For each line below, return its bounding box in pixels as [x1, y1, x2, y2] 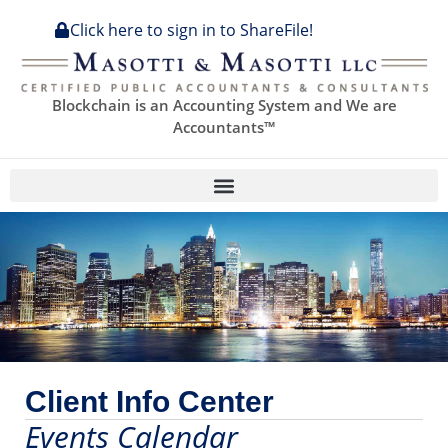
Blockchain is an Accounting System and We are [51, 95, 397, 116]
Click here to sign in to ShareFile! [70, 19, 314, 41]
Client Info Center [25, 385, 274, 419]
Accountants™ [173, 117, 275, 138]
